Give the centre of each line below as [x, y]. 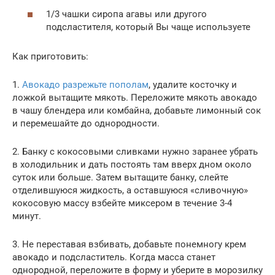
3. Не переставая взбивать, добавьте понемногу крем [129, 245]
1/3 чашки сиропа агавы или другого [126, 14]
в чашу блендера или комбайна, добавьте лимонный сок [137, 111]
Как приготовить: [50, 57]
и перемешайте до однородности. [86, 124]
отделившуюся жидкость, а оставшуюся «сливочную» [130, 191]
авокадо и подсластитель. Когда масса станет [114, 258]
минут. [27, 216]
